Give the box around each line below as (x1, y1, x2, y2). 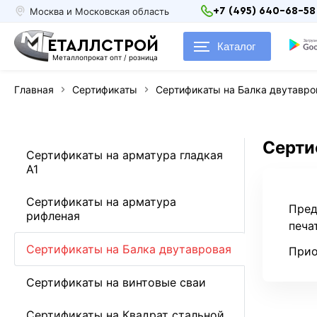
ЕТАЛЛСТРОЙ (47, 38, 159, 54)
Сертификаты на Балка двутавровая (26, 241, 232, 256)
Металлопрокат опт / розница (52, 53, 158, 62)
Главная (14, 83, 54, 96)
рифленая (26, 209, 81, 224)
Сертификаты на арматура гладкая (26, 147, 224, 162)
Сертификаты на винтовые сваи (26, 275, 207, 289)
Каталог (217, 40, 256, 52)
